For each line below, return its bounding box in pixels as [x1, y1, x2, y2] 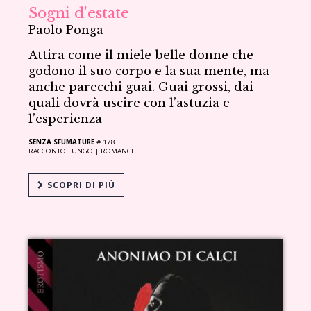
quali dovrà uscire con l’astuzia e [28, 95, 230, 110]
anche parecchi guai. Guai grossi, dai [28, 79, 254, 94]
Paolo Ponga [28, 22, 104, 37]
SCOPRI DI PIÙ [44, 178, 116, 191]
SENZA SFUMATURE [28, 137, 95, 146]
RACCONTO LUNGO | [28, 146, 101, 155]
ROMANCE [101, 146, 136, 155]
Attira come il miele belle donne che [28, 47, 254, 62]
